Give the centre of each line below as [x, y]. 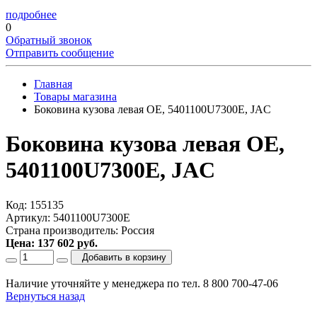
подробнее [31, 15]
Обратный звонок [49, 40]
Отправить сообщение [60, 53]
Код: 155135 [35, 204]
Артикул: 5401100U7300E [68, 217]
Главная [53, 84]
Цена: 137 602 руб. [52, 243]
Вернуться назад [45, 296]
